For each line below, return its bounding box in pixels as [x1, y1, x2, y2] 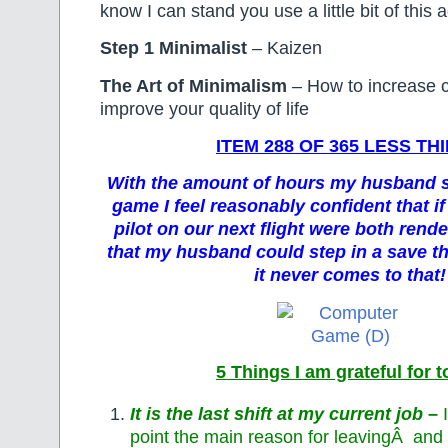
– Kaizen [247, 38, 322, 59]
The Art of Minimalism [100, 75, 287, 96]
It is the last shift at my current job [130, 404, 423, 425]
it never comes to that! [254, 265, 446, 286]
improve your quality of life [100, 98, 309, 119]
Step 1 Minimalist [100, 38, 247, 59]
